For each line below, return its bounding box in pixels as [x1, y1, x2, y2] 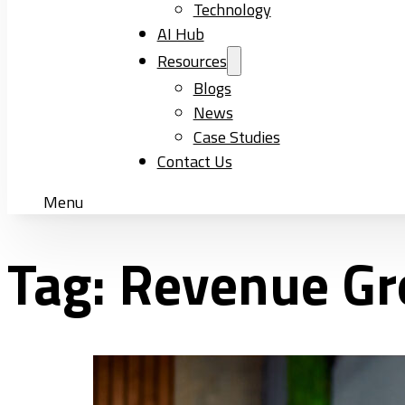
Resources [156, 49, 227, 73]
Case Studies [193, 125, 280, 149]
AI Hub [156, 22, 204, 46]
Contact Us [156, 149, 232, 174]
